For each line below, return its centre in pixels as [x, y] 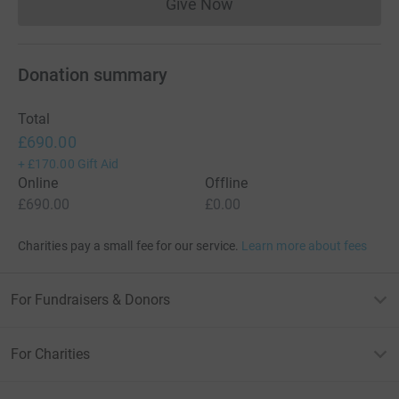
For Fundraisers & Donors [90, 300]
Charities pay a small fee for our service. [128, 246]
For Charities [50, 354]
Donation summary [93, 75]
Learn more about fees [305, 246]
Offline [227, 183]
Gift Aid [98, 164]
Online [38, 183]
